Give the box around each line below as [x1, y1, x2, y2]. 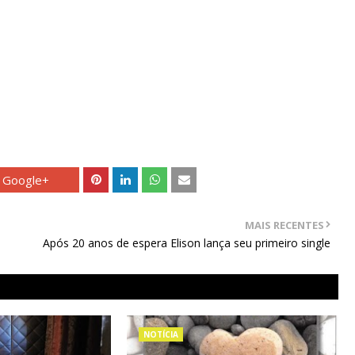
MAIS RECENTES [244, 218, 324, 232]
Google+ [2, 172, 49, 188]
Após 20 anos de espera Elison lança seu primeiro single [42, 235, 330, 250]
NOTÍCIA [143, 329, 178, 340]
